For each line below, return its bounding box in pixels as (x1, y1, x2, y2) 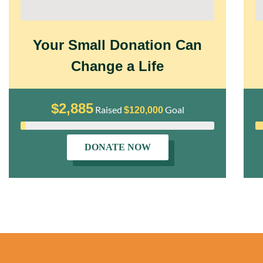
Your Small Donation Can (33, 36, 202, 53)
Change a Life (71, 58, 164, 74)
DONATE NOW (84, 141, 151, 152)
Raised (93, 103, 122, 115)
